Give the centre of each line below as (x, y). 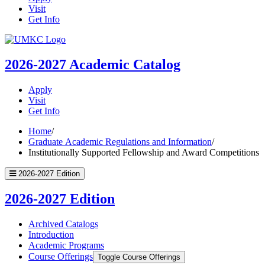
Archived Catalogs (63, 224)
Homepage (85, 49)
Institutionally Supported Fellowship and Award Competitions (144, 152)
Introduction (51, 235)
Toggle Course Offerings (139, 257)
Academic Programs (66, 245)
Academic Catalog (125, 64)
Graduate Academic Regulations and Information (120, 141)
